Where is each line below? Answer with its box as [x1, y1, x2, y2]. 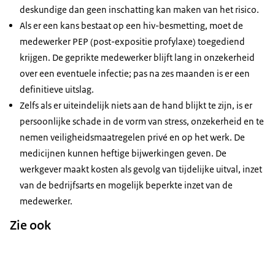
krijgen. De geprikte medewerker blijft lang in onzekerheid [20, 52, 255, 64]
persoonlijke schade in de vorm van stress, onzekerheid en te [20, 115, 264, 128]
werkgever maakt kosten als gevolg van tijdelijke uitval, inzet [20, 163, 262, 176]
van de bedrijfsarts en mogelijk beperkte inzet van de [20, 179, 233, 192]
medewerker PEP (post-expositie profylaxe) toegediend [20, 36, 245, 48]
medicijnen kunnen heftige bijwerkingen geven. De [20, 147, 227, 160]
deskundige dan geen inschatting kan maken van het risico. [20, 4, 259, 16]
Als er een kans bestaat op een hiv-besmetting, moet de [20, 20, 243, 32]
